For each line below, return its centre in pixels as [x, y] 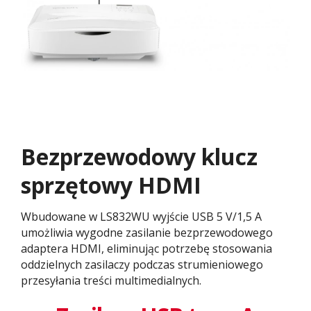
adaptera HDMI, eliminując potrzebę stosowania [146, 249]
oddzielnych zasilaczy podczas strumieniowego [142, 265]
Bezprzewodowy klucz [139, 157]
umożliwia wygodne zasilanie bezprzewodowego [147, 233]
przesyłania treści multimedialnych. [111, 281]
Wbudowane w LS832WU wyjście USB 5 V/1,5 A [141, 217]
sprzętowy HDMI [111, 185]
